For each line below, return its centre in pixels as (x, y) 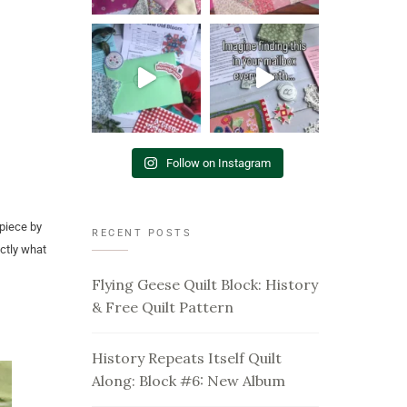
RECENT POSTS (142, 233)
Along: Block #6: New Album (189, 381)
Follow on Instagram (218, 163)
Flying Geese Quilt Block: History (205, 284)
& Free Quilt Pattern (163, 307)
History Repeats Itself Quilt (187, 358)
